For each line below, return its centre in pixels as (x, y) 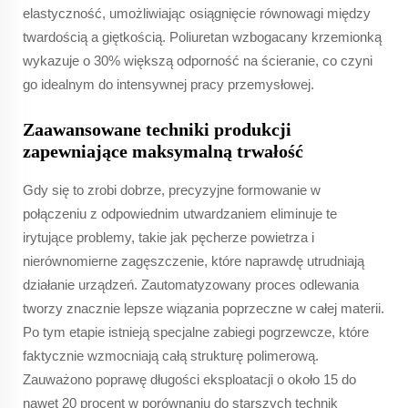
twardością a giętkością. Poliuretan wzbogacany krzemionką (202, 36)
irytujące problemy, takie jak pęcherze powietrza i (168, 237)
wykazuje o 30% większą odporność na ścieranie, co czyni (198, 60)
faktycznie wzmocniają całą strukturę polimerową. (171, 355)
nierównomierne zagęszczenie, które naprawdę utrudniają (194, 260)
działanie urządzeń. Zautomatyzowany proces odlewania (191, 284)
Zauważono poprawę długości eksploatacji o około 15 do (189, 379)
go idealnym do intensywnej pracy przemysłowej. (168, 84)
